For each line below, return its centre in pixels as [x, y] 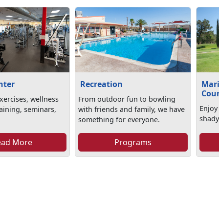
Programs [133, 142]
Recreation [101, 84]
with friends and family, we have [131, 109]
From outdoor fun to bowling [127, 99]
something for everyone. [119, 120]
